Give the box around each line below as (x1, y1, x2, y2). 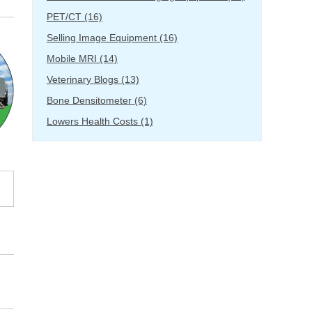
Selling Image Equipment (47, 31, 159, 43)
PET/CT (47, 10, 84, 22)
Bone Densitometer (47, 94, 134, 106)
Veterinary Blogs (47, 73, 121, 85)
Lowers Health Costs (47, 115, 141, 127)
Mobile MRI (47, 52, 100, 64)
